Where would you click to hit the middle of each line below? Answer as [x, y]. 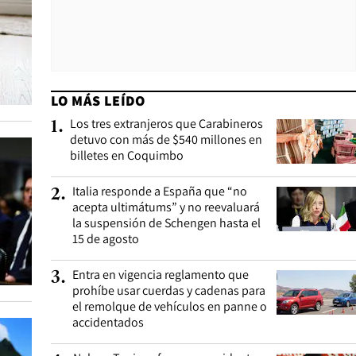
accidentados [108, 322]
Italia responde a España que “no [160, 191]
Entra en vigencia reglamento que [161, 275]
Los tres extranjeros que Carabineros [166, 124]
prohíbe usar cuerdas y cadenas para [169, 290]
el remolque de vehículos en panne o [170, 306]
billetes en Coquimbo [127, 155]
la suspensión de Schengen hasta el [166, 223]
